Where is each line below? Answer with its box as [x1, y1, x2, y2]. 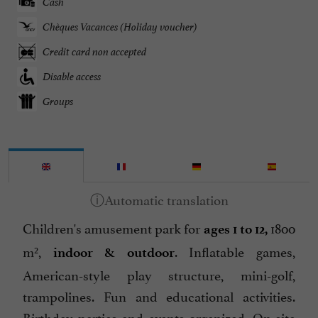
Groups [43, 94, 73, 109]
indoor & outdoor [53, 244, 175, 261]
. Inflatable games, [174, 241, 296, 261]
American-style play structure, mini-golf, [23, 264, 295, 285]
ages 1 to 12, [203, 221, 268, 238]
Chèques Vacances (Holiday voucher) [43, 20, 197, 34]
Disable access [43, 70, 101, 84]
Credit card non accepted [43, 45, 146, 59]
